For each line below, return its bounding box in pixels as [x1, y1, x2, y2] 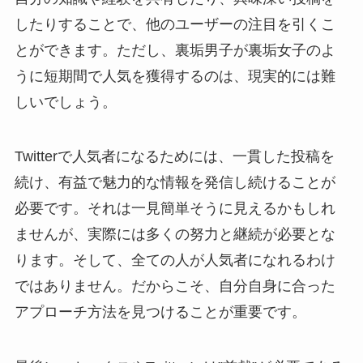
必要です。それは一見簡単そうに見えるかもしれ [14, 200, 335, 217]
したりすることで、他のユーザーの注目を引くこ [14, 15, 335, 32]
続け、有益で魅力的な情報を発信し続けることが [14, 174, 335, 191]
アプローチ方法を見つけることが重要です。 [14, 304, 306, 321]
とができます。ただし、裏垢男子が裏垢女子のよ [14, 41, 335, 58]
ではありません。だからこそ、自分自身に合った [14, 278, 335, 295]
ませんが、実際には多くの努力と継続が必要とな [14, 226, 335, 243]
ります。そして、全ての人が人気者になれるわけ [14, 252, 335, 269]
